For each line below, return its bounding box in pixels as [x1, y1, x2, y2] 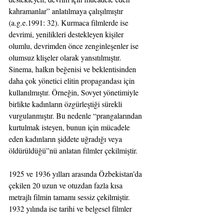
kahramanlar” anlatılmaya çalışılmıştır [9, 6, 125, 16]
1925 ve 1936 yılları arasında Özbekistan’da [9, 169, 144, 179]
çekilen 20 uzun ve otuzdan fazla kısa [9, 180, 124, 191]
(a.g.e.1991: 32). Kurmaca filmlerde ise [9, 17, 130, 28]
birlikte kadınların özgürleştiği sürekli [9, 99, 124, 109]
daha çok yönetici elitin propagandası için [9, 76, 137, 86]
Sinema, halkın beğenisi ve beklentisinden [9, 64, 138, 75]
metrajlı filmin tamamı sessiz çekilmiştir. [9, 192, 132, 202]
